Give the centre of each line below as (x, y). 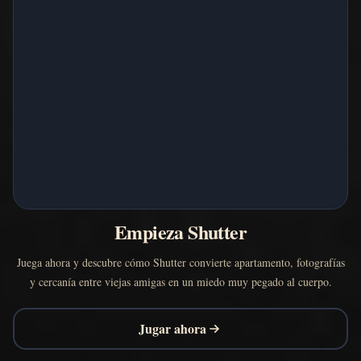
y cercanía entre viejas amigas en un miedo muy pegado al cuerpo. (180, 281)
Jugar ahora (172, 328)
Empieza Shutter (180, 231)
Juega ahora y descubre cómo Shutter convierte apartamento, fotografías (180, 262)
